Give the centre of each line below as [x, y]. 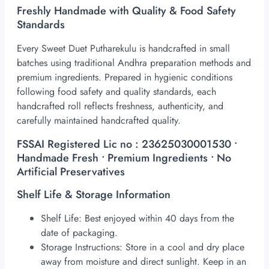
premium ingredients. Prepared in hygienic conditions [125, 77]
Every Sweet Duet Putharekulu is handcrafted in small [123, 49]
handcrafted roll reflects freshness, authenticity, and [120, 106]
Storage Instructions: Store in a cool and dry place [143, 247]
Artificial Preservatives [71, 172]
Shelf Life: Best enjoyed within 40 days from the [138, 219]
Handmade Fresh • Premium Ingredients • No [124, 158]
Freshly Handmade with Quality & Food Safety [126, 11]
